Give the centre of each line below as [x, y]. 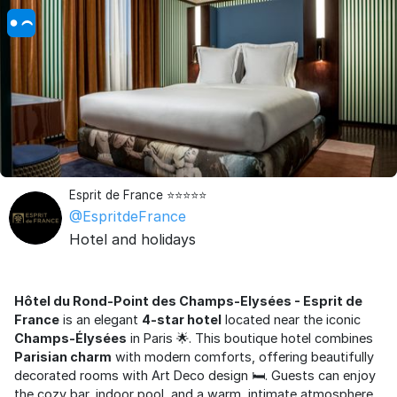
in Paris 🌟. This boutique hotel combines [250, 338]
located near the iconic [291, 319]
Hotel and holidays [132, 239]
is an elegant [101, 319]
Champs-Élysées [70, 338]
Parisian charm [63, 357]
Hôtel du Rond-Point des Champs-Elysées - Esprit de [188, 301]
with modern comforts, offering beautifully [243, 357]
